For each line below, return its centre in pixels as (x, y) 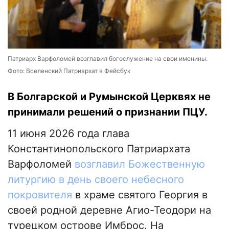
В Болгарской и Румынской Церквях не (109, 97)
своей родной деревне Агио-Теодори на (109, 210)
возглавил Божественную (140, 164)
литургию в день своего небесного (96, 180)
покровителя (40, 195)
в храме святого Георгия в (140, 195)
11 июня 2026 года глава (68, 134)
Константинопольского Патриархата (99, 149)
